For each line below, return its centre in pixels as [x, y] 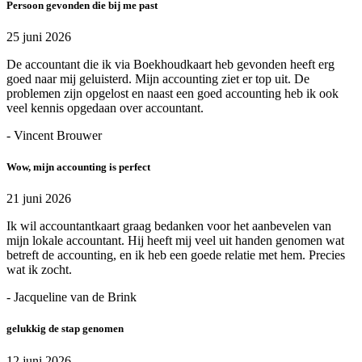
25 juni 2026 [39, 36]
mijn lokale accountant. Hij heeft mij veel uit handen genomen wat [175, 241]
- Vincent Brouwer [54, 135]
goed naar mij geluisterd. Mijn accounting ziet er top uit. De [158, 78]
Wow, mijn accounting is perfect [78, 167]
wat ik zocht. [39, 270]
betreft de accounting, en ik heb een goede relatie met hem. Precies [176, 255]
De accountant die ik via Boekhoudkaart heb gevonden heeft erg [170, 64]
